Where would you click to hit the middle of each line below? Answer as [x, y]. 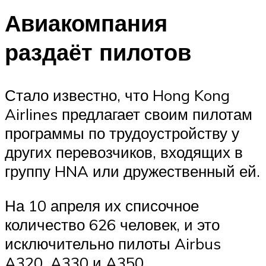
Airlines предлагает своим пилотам [129, 114]
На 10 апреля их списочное [102, 205]
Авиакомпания [86, 23]
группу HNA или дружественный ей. [132, 171]
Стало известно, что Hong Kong [117, 95]
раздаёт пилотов [98, 52]
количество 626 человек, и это [112, 224]
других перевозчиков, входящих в [124, 152]
